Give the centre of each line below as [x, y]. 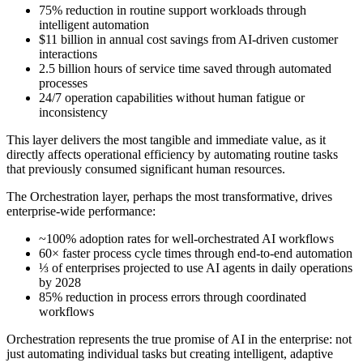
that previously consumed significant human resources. [146, 169]
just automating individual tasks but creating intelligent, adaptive [170, 353]
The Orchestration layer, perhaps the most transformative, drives [169, 196]
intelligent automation [94, 24]
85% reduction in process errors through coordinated [173, 297]
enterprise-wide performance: [81, 211]
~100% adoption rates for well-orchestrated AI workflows [186, 238]
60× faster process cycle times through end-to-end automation [196, 253]
